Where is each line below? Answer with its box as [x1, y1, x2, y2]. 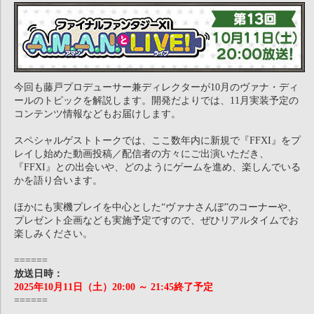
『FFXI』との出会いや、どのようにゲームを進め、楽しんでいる [14, 162, 301, 172]
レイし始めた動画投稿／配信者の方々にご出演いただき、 [14, 149, 269, 159]
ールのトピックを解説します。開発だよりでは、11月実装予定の [14, 95, 299, 106]
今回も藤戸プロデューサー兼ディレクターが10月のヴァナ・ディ [14, 82, 299, 93]
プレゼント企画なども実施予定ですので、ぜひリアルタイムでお [14, 215, 299, 226]
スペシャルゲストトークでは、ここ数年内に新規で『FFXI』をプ [14, 135, 301, 146]
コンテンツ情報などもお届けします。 [14, 109, 181, 119]
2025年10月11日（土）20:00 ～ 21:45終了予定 [14, 282, 213, 292]
